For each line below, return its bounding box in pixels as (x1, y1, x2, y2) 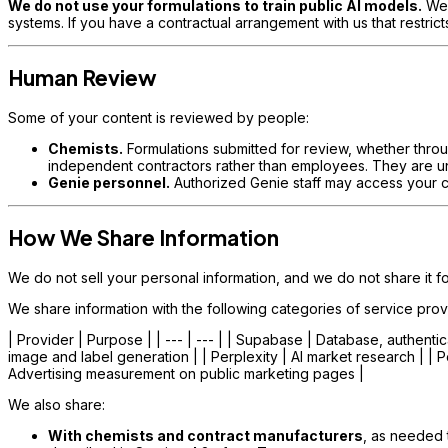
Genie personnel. (48, 173, 170, 191)
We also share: (8, 395, 105, 413)
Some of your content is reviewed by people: (8, 108, 309, 126)
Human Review (8, 64, 157, 92)
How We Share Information (8, 224, 279, 252)
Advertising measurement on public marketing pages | (8, 364, 364, 382)
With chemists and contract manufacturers (48, 426, 363, 444)
